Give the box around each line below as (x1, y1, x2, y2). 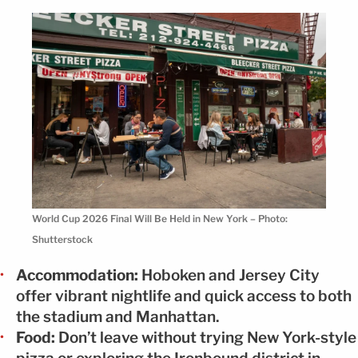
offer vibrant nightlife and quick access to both (16, 287, 352, 306)
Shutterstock (32, 233, 93, 246)
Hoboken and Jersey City (138, 266, 320, 285)
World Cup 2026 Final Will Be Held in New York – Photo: (32, 213, 288, 225)
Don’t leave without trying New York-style (55, 328, 356, 348)
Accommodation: (16, 266, 138, 285)
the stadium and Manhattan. (16, 308, 220, 327)
